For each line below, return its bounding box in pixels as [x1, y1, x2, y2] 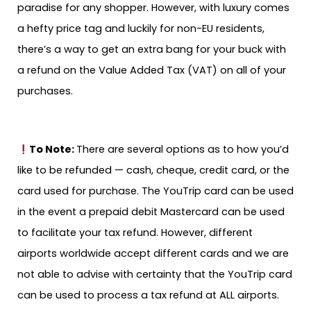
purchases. [17, 83, 73, 98]
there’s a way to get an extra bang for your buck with [17, 42, 286, 56]
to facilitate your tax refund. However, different [17, 226, 253, 240]
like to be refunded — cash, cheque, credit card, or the [17, 163, 289, 178]
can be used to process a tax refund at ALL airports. [17, 288, 279, 303]
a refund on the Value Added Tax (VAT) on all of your [17, 62, 286, 77]
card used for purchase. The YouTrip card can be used [17, 184, 294, 199]
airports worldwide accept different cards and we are [17, 246, 289, 261]
